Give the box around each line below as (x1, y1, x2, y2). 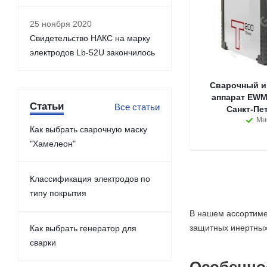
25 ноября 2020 (30, 19, 92, 29)
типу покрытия (30, 188, 86, 198)
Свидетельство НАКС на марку (30, 33, 150, 43)
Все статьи (114, 102, 160, 112)
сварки (30, 238, 56, 247)
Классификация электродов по (30, 174, 150, 184)
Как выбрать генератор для (30, 223, 136, 233)
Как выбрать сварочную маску (30, 125, 147, 134)
